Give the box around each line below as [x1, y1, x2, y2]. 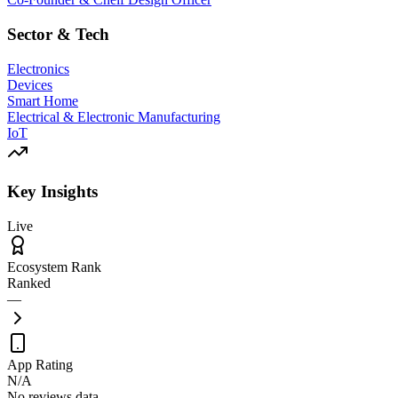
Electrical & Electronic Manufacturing [7, 108, 220, 124]
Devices [7, 76, 52, 92]
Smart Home [7, 92, 78, 108]
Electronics [7, 60, 69, 76]
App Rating [7, 357, 73, 373]
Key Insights [7, 182, 98, 202]
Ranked [7, 275, 51, 291]
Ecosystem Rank [7, 259, 101, 275]
